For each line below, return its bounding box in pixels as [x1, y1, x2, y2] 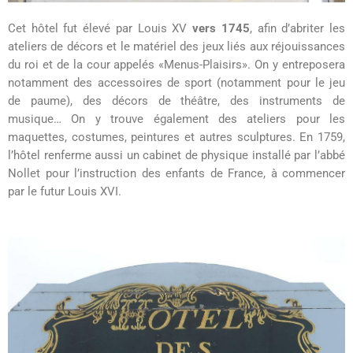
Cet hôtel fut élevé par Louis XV [8, 21, 193, 36]
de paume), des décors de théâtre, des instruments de [8, 94, 345, 109]
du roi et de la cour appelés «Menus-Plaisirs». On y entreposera [8, 58, 345, 72]
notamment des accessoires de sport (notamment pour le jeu [8, 76, 345, 91]
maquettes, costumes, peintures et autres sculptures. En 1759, [8, 130, 345, 145]
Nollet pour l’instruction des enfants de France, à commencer [8, 166, 345, 181]
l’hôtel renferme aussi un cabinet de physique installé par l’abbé [8, 148, 345, 163]
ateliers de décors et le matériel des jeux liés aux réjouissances [8, 39, 345, 54]
